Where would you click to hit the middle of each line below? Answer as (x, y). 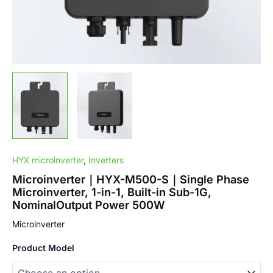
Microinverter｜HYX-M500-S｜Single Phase (131, 179)
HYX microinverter (48, 160)
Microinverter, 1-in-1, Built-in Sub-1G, (112, 192)
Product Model (43, 247)
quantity (28, 52)
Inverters (106, 160)
